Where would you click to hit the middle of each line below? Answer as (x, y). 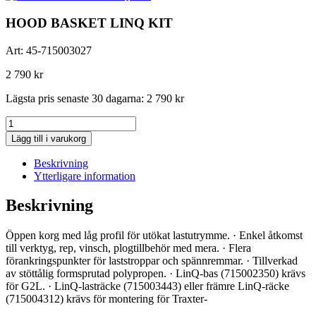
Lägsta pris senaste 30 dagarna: (76, 98)
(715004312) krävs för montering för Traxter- (107, 299)
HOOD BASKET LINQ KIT (89, 23)
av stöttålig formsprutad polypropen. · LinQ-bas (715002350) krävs (156, 274)
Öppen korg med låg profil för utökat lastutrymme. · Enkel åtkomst (154, 236)
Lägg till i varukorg (49, 138)
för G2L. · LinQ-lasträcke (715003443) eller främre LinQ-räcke (147, 286)
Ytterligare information (85, 176)
